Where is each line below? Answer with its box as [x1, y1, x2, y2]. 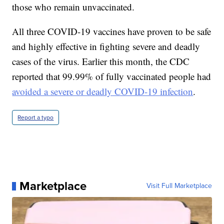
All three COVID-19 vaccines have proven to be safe [12, 25, 211, 38]
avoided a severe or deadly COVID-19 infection [12, 85, 193, 98]
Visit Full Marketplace [146, 180, 212, 191]
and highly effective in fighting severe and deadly [12, 40, 200, 53]
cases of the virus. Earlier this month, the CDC [12, 55, 190, 68]
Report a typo [17, 113, 54, 122]
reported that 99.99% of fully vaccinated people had [12, 70, 211, 83]
